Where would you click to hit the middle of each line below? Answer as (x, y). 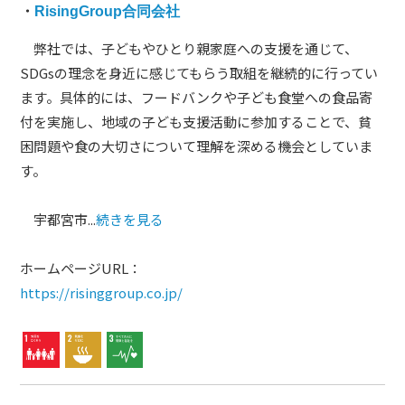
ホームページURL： (81, 268)
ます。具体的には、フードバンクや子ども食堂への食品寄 (197, 98)
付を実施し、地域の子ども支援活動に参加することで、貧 (196, 122)
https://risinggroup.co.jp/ (102, 293)
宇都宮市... (58, 220)
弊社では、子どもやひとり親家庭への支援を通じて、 (189, 49)
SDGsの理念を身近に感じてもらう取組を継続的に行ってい (199, 73)
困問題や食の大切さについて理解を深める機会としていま (197, 146)
